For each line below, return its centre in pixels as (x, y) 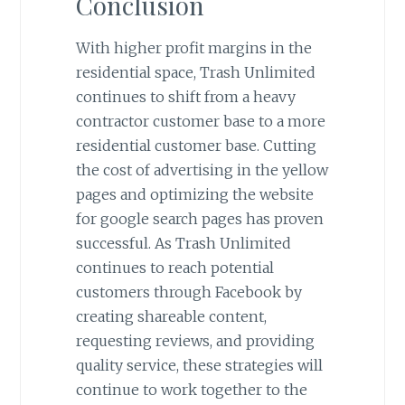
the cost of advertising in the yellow (202, 170)
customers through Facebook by (188, 292)
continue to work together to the (191, 389)
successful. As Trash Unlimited (183, 243)
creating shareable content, (171, 316)
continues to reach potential (174, 267)
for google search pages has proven (199, 218)
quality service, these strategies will (199, 365)
